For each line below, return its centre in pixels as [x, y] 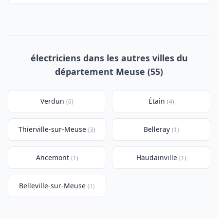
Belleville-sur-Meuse [52, 186]
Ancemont [52, 157]
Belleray [156, 129]
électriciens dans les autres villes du [109, 58]
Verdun [52, 101]
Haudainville [156, 157]
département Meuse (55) [109, 72]
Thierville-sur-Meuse [52, 129]
